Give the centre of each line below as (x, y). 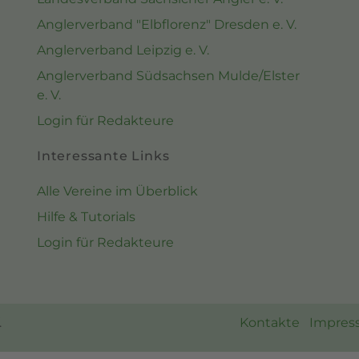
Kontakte (270, 323)
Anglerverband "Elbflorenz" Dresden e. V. (167, 25)
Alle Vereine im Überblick (117, 192)
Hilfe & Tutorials (86, 217)
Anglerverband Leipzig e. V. (123, 50)
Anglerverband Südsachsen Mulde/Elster (168, 76)
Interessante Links (103, 156)
